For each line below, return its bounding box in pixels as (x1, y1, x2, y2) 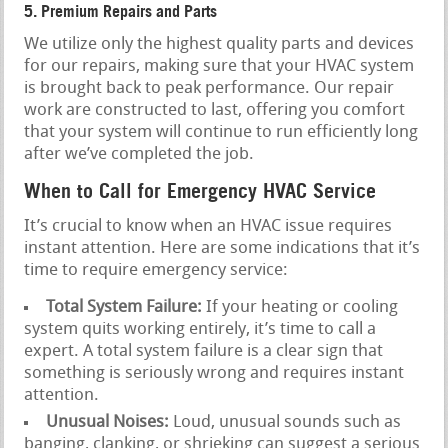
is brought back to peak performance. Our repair (24, 80, 395, 98)
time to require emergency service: (24, 262, 289, 280)
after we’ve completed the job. (24, 146, 255, 164)
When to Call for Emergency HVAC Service (24, 179, 377, 204)
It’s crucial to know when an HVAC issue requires (24, 218, 393, 236)
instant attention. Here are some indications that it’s (24, 240, 421, 258)
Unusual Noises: (46, 414, 170, 432)
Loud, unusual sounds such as (169, 414, 402, 432)
